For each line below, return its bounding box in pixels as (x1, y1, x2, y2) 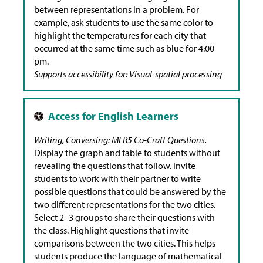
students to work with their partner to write (34, 173, 201, 185)
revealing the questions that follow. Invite (34, 160, 195, 172)
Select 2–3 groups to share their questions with (34, 211, 215, 224)
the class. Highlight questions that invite (34, 224, 189, 237)
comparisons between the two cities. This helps (34, 237, 215, 249)
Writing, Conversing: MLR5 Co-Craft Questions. (34, 134, 207, 146)
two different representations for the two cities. (34, 198, 215, 211)
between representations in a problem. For (34, 4, 199, 16)
